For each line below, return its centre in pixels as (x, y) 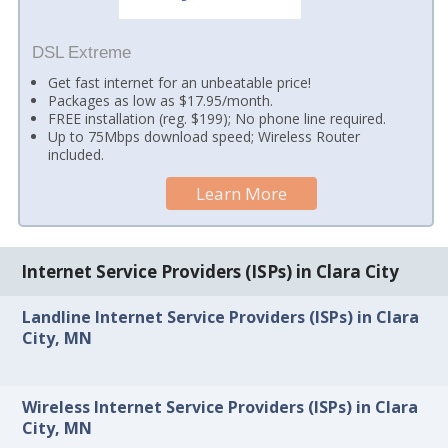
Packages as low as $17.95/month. (161, 100)
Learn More (242, 193)
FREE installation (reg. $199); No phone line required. (217, 118)
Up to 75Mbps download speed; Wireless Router (204, 136)
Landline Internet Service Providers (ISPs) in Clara (221, 317)
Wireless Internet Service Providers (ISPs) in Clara (220, 406)
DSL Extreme (81, 52)
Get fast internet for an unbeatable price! (180, 82)
